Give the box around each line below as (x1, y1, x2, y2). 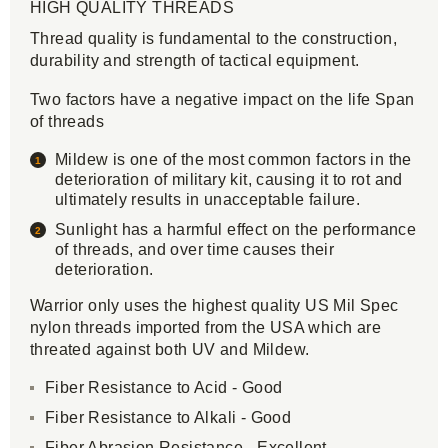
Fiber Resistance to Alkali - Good (45, 409, 292, 426)
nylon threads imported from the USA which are (30, 319, 381, 336)
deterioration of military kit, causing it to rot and (55, 171, 403, 188)
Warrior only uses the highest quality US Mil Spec (30, 297, 399, 314)
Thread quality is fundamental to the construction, (30, 30, 397, 47)
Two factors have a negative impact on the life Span (30, 91, 415, 108)
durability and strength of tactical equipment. (30, 52, 360, 69)
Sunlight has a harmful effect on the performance (55, 221, 417, 238)
